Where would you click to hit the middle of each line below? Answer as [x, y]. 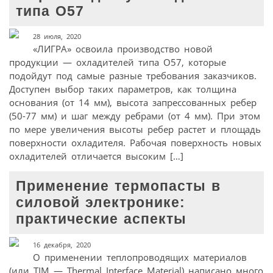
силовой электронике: [101, 203]
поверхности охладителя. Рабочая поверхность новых [135, 143]
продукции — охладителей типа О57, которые [118, 62]
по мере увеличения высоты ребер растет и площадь [135, 129]
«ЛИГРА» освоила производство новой [122, 49]
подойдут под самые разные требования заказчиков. [133, 76]
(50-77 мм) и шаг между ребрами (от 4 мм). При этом [135, 116]
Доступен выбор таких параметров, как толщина [123, 89]
